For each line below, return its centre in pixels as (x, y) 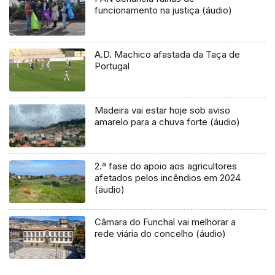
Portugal (112, 66)
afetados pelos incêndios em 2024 (168, 178)
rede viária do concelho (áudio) (161, 234)
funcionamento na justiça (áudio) (164, 10)
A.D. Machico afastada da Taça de (168, 55)
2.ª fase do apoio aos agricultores (166, 166)
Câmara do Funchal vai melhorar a (165, 222)
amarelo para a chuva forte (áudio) (168, 122)
